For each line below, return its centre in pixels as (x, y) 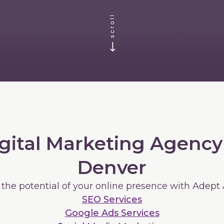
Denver (112, 167)
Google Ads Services (112, 213)
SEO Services (112, 199)
